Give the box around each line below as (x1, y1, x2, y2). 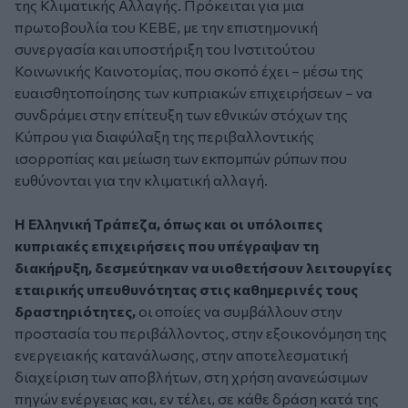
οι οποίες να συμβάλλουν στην (138, 302, 342, 321)
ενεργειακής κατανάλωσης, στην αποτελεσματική (15, 346, 348, 364)
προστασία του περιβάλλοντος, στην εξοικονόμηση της (15, 324, 387, 342)
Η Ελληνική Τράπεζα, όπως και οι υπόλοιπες (15, 215, 322, 233)
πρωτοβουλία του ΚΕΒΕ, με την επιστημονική (15, 18, 318, 36)
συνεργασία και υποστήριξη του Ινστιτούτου (15, 40, 315, 58)
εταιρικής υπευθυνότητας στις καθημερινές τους (15, 280, 358, 299)
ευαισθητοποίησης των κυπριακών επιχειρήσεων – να (15, 84, 372, 102)
